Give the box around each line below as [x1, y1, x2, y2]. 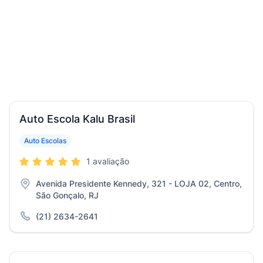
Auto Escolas [24, 136, 66, 145]
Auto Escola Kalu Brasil [19, 113, 135, 125]
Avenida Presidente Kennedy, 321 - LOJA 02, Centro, [36, 178, 242, 188]
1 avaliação [86, 156, 129, 166]
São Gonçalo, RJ [36, 190, 99, 200]
